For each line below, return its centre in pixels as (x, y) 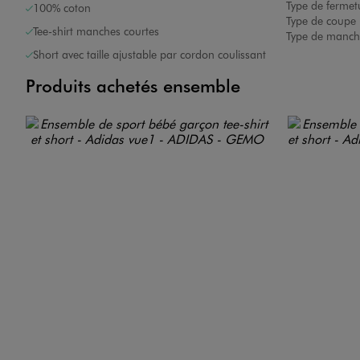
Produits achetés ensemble (133, 86)
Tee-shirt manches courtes (96, 31)
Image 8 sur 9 (119, 269)
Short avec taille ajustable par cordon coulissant (149, 54)
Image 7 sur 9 (119, 127)
